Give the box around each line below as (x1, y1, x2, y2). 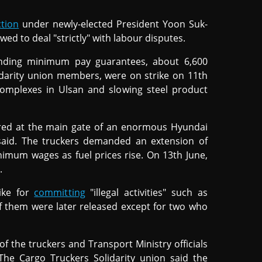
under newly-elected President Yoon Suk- (19, 18, 208, 31)
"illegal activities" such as (85, 186, 208, 199)
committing (34, 186, 85, 199)
